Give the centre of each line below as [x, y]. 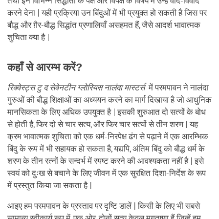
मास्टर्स [134, 88]
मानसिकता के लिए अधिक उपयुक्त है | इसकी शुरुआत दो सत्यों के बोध [107, 112]
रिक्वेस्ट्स [21, 88]
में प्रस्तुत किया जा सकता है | [50, 185]
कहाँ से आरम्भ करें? [45, 67]
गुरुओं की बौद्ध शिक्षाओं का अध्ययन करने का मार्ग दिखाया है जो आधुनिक [109, 100]
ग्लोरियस [90, 88]
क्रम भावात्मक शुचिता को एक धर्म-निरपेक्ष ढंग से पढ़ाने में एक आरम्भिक [108, 136]
